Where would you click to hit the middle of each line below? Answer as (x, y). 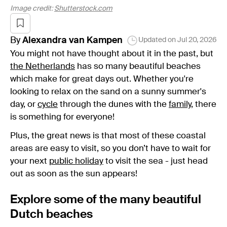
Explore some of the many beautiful (106, 200)
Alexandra (45, 40)
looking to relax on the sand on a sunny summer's (108, 92)
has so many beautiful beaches (138, 66)
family (180, 104)
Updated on (157, 40)
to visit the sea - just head (156, 161)
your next (30, 161)
